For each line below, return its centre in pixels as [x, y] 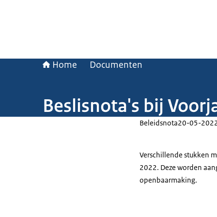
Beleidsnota [159, 123]
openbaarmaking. [168, 180]
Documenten [116, 65]
